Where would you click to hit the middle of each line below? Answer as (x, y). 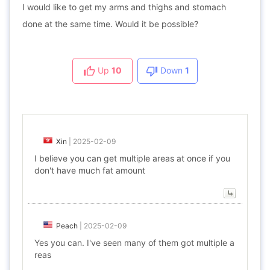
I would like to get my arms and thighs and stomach (124, 7)
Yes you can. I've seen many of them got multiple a (134, 243)
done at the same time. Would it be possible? (110, 24)
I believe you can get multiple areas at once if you (132, 158)
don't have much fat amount (90, 170)
